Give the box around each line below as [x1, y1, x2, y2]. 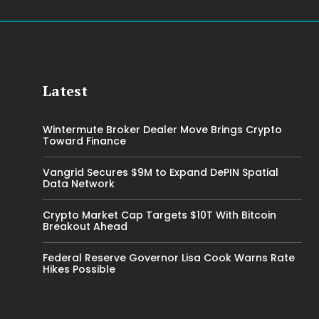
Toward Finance [43, 133, 126, 148]
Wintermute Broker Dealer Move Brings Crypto [43, 122, 282, 137]
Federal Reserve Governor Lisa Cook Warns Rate [43, 250, 295, 265]
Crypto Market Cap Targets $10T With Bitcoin [43, 207, 276, 222]
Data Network [43, 176, 115, 191]
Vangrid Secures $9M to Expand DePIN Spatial [43, 164, 278, 179]
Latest [43, 80, 88, 100]
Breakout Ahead [43, 219, 127, 234]
